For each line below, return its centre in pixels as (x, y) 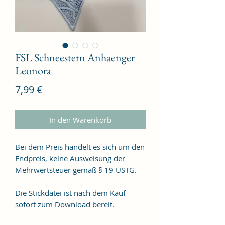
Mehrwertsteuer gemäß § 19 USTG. (76, 170)
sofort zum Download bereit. (66, 204)
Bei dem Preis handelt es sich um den (80, 146)
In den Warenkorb (80, 119)
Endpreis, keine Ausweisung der (70, 158)
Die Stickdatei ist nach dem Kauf (70, 193)
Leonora (33, 70)
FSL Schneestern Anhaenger (75, 57)
